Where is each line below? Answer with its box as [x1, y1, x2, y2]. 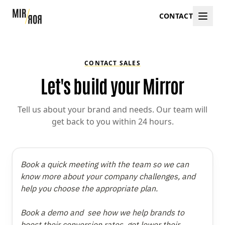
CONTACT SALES [84, 59, 141, 67]
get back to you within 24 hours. [51, 116, 174, 127]
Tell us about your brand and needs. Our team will [18, 104, 207, 115]
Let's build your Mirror [41, 73, 184, 97]
